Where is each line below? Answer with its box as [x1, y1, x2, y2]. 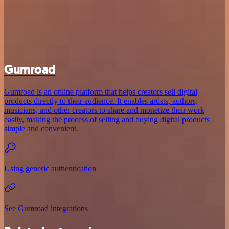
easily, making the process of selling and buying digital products [4, 115, 210, 124]
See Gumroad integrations [4, 204, 88, 213]
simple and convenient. [4, 124, 78, 133]
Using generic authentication [4, 164, 96, 173]
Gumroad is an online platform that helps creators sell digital [4, 87, 197, 97]
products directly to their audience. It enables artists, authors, [4, 97, 198, 106]
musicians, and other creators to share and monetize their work [4, 106, 204, 115]
